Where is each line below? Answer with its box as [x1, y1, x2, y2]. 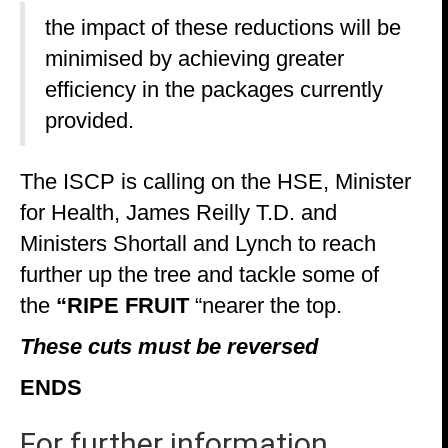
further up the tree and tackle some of [20, 261, 379, 287]
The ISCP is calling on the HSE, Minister [20, 168, 411, 194]
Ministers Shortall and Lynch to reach [20, 230, 376, 256]
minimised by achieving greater [45, 45, 344, 71]
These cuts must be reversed [20, 333, 318, 359]
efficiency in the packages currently [45, 76, 383, 102]
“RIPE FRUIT [56, 292, 189, 318]
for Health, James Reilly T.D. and [20, 199, 337, 225]
